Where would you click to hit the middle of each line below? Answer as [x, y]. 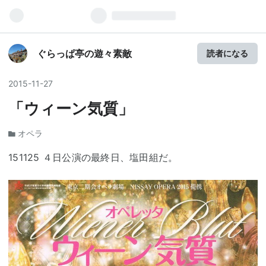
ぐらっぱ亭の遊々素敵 [84, 53]
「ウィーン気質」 [71, 108]
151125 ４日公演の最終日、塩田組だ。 [93, 157]
